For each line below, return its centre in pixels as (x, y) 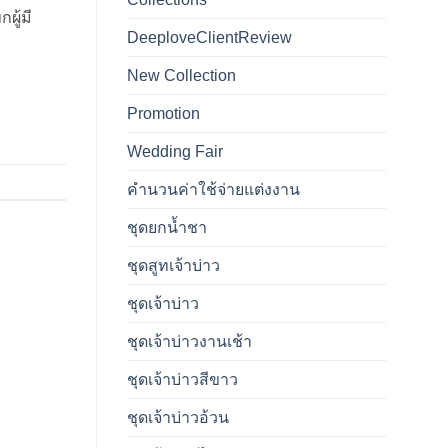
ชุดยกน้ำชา (167, 228)
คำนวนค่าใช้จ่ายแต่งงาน (213, 190)
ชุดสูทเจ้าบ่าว (173, 266)
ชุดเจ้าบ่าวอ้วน (178, 418)
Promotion (163, 114)
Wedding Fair (175, 152)
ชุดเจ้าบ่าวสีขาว (182, 380)
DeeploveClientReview (209, 38)
